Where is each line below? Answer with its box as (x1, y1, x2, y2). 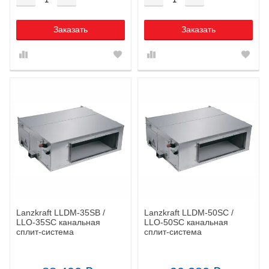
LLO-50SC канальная (144, 217, 228, 227)
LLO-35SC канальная (16, 217, 100, 227)
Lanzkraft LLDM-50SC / (144, 207, 234, 217)
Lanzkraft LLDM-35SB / (16, 207, 105, 217)
